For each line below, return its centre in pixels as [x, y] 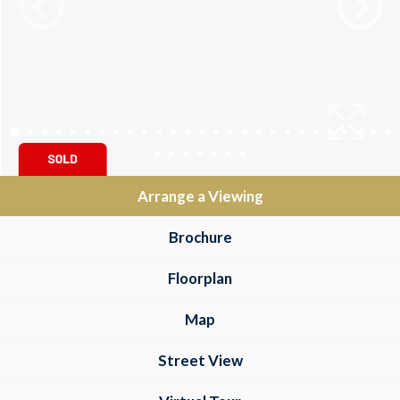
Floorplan [200, 278]
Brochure [200, 237]
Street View [200, 360]
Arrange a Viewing [200, 196]
